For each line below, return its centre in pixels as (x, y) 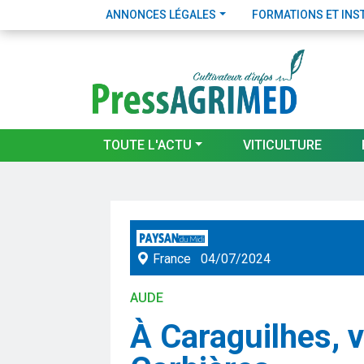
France (170, 259)
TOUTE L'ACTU (147, 145)
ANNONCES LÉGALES (161, 15)
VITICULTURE (282, 145)
